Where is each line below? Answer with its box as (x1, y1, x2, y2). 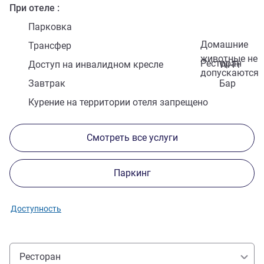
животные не (200, 53, 258, 65)
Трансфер (28, 40, 71, 52)
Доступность (11, 204, 61, 214)
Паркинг (113, 167, 151, 179)
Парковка (28, 21, 72, 33)
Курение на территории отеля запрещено (28, 97, 208, 108)
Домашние (200, 39, 248, 51)
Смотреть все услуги (86, 132, 178, 144)
